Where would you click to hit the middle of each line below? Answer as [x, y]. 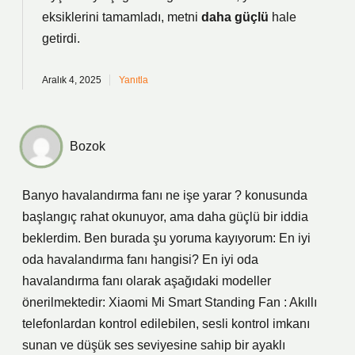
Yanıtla [134, 80]
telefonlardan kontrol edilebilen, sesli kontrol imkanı [166, 324]
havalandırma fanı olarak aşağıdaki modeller [147, 281]
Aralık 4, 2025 [72, 80]
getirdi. [61, 38]
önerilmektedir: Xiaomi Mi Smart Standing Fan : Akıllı [170, 302]
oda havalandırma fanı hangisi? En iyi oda [140, 260]
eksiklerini [71, 17]
